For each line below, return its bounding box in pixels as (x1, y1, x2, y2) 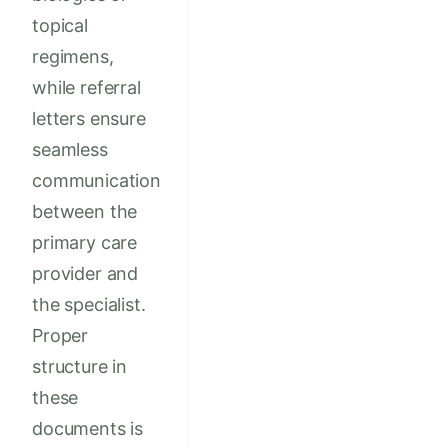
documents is (32, 418, 144, 440)
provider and (32, 263, 139, 285)
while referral (32, 77, 141, 99)
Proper (32, 325, 89, 347)
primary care (32, 232, 138, 254)
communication (32, 170, 161, 192)
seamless (32, 139, 108, 161)
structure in (32, 356, 128, 378)
